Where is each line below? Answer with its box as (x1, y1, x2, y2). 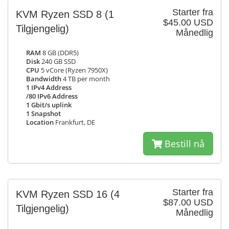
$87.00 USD (163, 197, 213, 208)
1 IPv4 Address (26, 83, 72, 92)
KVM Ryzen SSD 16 (16, 189, 110, 200)
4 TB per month (61, 75, 110, 83)
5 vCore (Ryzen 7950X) (39, 66, 108, 75)
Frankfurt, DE (54, 118, 95, 127)
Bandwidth (26, 75, 61, 83)
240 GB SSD (40, 57, 76, 66)
